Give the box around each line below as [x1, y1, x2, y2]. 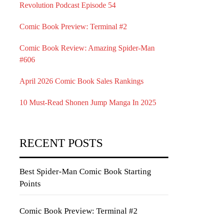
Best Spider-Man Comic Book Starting [19, 167, 151, 176]
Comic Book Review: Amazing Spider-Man [19, 44, 155, 52]
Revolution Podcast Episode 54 [19, 1, 116, 9]
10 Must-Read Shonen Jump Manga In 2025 [19, 98, 156, 107]
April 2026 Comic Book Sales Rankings [19, 77, 144, 85]
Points [19, 179, 41, 188]
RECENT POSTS [19, 137, 103, 149]
